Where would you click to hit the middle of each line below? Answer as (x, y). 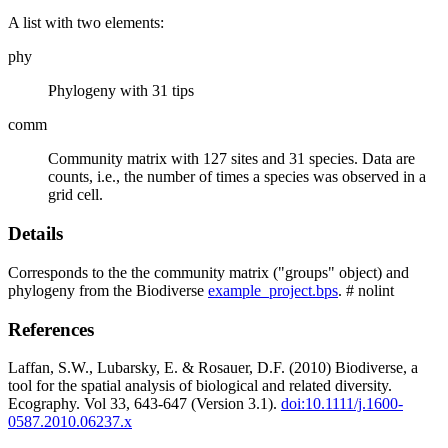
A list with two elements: (86, 23)
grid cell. (75, 195)
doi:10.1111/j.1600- (342, 404)
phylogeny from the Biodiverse (108, 290)
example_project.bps (273, 290)
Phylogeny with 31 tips (121, 91)
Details (35, 234)
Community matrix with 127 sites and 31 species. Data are (231, 159)
